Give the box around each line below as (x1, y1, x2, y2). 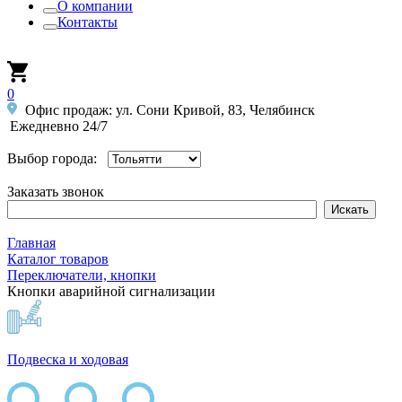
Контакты (57, 14, 118, 30)
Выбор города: (7, 151, 100, 166)
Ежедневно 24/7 (10, 118, 109, 134)
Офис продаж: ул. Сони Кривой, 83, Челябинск (21, 102, 315, 118)
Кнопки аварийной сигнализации (7, 284, 215, 299)
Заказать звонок (7, 184, 104, 199)
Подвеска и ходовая (7, 352, 128, 367)
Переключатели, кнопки (7, 267, 156, 283)
